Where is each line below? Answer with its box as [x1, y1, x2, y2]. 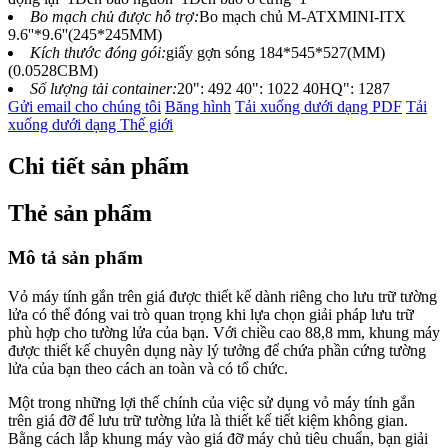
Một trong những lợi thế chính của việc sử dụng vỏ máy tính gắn [8, 394, 415, 411]
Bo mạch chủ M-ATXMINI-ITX [199, 7, 406, 25]
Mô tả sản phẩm [8, 247, 143, 269]
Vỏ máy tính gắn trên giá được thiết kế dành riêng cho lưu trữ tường [8, 288, 437, 305]
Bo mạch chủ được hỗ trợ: [30, 7, 199, 25]
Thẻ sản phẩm [8, 200, 152, 227]
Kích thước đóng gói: [30, 43, 166, 61]
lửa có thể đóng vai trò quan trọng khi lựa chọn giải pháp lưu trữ [8, 306, 414, 323]
